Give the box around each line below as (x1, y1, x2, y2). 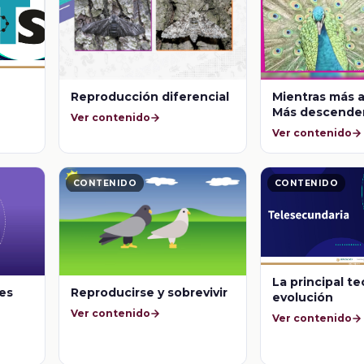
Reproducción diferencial (71, 89, 230, 104)
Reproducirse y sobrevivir (71, 285, 228, 301)
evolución (272, 289, 334, 305)
